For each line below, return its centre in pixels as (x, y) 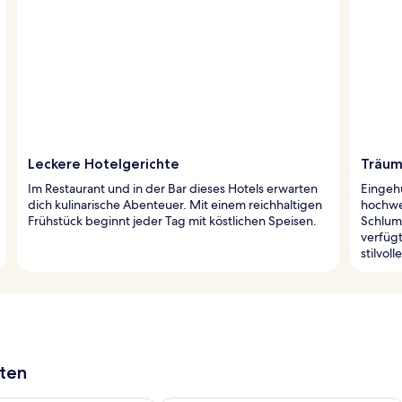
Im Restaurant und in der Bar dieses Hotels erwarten (173, 188)
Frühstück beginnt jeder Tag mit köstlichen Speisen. (172, 220)
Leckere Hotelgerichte (104, 163)
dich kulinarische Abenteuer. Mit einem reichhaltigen (175, 204)
